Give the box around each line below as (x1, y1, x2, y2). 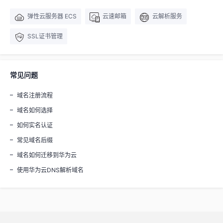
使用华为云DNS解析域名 (17, 166, 84, 174)
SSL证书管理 (27, 32, 63, 40)
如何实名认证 (17, 121, 53, 129)
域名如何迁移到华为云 (17, 151, 77, 159)
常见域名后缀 (17, 136, 53, 144)
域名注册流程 (17, 91, 53, 99)
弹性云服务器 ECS (27, 12, 77, 20)
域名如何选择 (17, 106, 53, 114)
